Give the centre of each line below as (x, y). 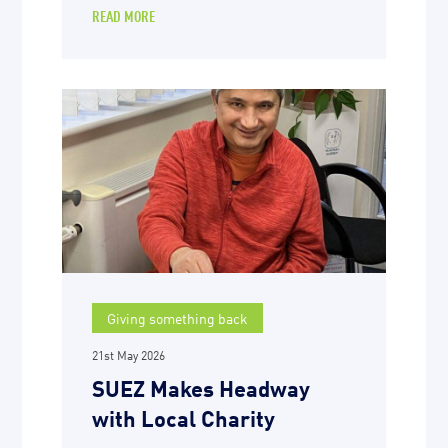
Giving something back (178, 317)
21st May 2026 (129, 354)
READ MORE (124, 16)
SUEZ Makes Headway (201, 386)
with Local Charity (184, 416)
